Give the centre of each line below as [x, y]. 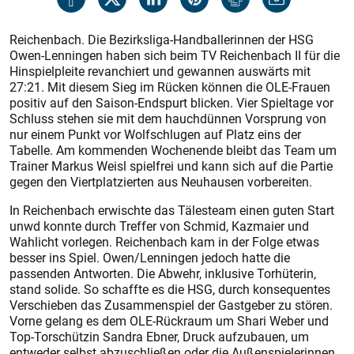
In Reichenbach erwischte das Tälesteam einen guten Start [172, 210]
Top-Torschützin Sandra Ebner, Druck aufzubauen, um [159, 337]
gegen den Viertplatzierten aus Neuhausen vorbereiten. [161, 182]
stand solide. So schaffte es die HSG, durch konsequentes [170, 289]
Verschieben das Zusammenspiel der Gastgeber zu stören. [171, 305]
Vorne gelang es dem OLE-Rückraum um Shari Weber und [169, 321]
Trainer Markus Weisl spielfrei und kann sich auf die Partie [171, 166]
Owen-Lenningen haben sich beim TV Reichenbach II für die [175, 55]
